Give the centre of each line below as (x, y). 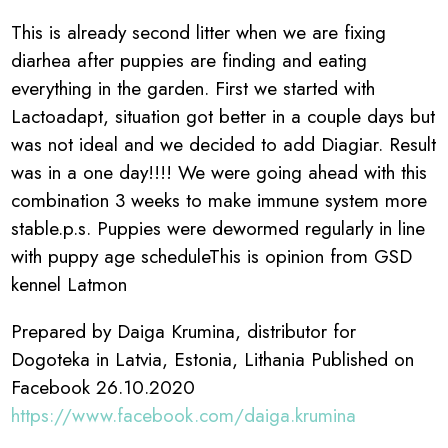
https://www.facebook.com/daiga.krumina (184, 414)
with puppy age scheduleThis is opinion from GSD (212, 255)
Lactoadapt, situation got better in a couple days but (223, 115)
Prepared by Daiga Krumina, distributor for (184, 330)
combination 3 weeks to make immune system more (219, 199)
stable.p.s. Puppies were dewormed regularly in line (218, 227)
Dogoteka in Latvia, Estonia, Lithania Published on (213, 358)
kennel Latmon (69, 283)
